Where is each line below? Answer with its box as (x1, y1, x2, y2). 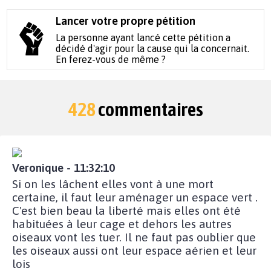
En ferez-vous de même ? (56, 54, 166, 65)
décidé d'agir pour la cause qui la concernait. (56, 43, 250, 54)
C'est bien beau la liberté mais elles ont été (12, 204, 241, 217)
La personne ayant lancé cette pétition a (56, 32, 231, 43)
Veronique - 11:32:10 (12, 161, 115, 174)
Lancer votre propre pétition (56, 15, 196, 27)
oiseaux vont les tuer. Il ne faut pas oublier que (12, 230, 256, 244)
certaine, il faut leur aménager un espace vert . (12, 191, 258, 204)
